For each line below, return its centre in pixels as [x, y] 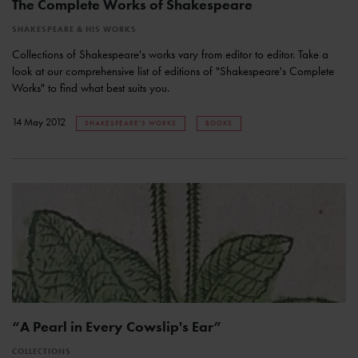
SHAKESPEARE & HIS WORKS [74, 30]
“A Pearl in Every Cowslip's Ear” [117, 327]
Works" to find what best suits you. [91, 88]
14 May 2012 [40, 122]
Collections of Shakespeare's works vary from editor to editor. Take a [170, 55]
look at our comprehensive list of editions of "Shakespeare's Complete [173, 72]
